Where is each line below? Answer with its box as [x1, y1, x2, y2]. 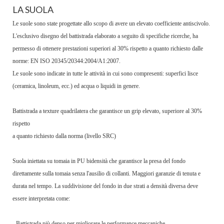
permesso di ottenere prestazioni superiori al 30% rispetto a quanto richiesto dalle [12, 45, 203, 52]
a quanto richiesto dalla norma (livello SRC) [12, 132, 116, 140]
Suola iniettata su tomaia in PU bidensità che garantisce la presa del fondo [12, 157, 185, 165]
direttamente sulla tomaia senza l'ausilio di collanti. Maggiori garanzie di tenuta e [12, 170, 200, 177]
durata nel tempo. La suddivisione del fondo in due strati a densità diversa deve [12, 182, 198, 190]
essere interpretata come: [12, 195, 70, 202]
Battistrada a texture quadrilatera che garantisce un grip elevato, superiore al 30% [12, 107, 202, 115]
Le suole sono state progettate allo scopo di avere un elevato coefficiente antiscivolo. [12, 20, 210, 27]
